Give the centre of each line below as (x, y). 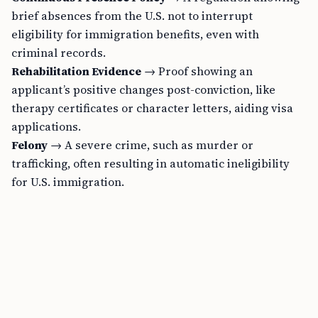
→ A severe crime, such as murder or (150, 145)
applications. (46, 126)
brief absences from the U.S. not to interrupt (132, 16)
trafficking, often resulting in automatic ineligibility (150, 163)
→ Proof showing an (197, 71)
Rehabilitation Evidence (76, 71)
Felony (29, 145)
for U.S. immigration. (68, 182)
